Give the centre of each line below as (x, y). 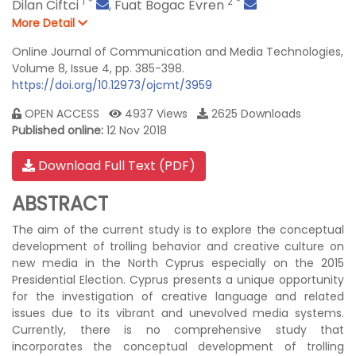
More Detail (45, 23)
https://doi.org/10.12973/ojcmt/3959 (112, 85)
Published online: (58, 130)
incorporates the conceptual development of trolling (178, 346)
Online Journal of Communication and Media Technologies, (178, 52)
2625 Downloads (258, 114)
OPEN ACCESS (65, 114)
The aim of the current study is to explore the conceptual (178, 230)
